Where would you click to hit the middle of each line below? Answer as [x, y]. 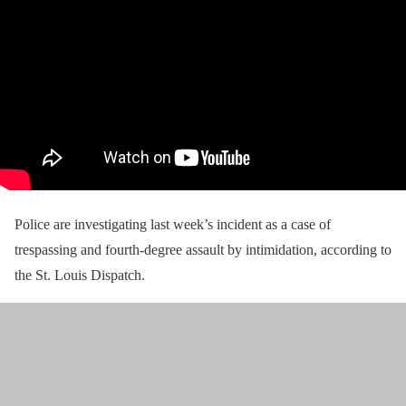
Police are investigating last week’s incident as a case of [173, 224]
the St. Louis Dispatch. [80, 275]
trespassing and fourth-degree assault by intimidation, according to [203, 249]
